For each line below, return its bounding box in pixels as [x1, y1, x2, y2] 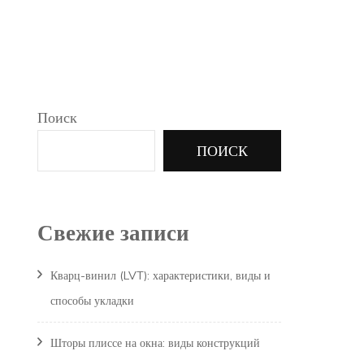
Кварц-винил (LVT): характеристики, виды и [50, 268, 271, 284]
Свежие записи [37, 219, 189, 246]
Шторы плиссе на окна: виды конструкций [50, 336, 260, 351]
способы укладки [50, 293, 134, 309]
